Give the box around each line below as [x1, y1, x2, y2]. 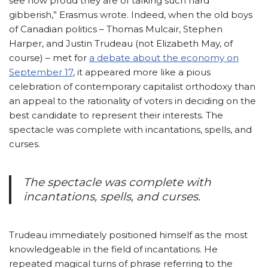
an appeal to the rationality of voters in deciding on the [9, 95, 256, 107]
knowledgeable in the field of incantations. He [9, 243, 218, 255]
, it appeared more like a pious [73, 66, 211, 78]
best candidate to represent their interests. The [9, 109, 223, 121]
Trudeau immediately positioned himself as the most [9, 229, 248, 241]
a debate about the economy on [89, 52, 239, 64]
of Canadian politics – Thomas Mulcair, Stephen [9, 23, 223, 35]
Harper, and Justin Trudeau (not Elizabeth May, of [9, 38, 233, 50]
